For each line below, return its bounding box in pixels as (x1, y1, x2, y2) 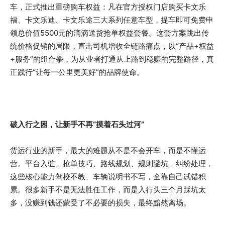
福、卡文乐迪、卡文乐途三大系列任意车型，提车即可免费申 (10, 15, 213, 25)
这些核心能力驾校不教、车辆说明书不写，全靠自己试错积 (10, 172, 206, 182)
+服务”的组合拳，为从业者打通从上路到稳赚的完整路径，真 (10, 54, 214, 64)
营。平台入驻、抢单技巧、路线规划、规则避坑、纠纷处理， (10, 159, 213, 169)
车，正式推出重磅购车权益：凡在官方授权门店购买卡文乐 (10, 2, 206, 12)
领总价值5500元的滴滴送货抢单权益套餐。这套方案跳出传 (10, 28, 209, 38)
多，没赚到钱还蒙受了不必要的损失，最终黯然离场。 (10, 198, 191, 208)
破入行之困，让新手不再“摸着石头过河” (10, 120, 144, 130)
